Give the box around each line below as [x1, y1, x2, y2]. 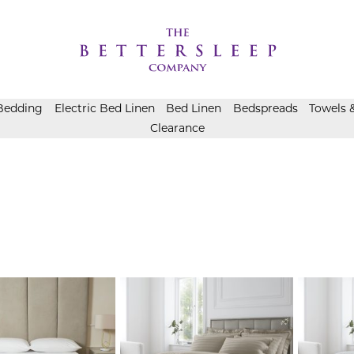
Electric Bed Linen [54, 101, 155, 115]
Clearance [149, 121, 205, 135]
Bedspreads [232, 101, 298, 115]
